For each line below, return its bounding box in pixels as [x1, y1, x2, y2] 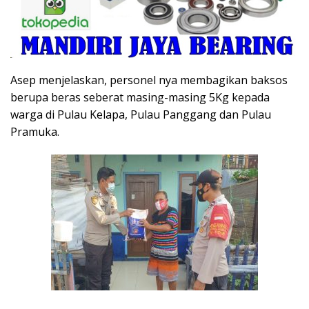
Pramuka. [10, 124, 59, 140]
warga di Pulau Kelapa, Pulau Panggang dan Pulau [10, 107, 271, 123]
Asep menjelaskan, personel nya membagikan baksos [10, 72, 288, 88]
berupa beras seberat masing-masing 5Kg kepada [10, 90, 270, 106]
